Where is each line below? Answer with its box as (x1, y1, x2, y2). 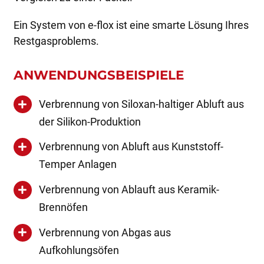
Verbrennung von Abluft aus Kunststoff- (39, 140, 224, 153)
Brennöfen (39, 201, 88, 214)
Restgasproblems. (13, 34, 99, 47)
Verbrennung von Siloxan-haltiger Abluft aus (39, 97, 245, 110)
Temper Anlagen (39, 158, 117, 171)
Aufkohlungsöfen (39, 243, 120, 256)
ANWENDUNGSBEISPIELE (13, 67, 184, 82)
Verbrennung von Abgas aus (39, 226, 171, 239)
